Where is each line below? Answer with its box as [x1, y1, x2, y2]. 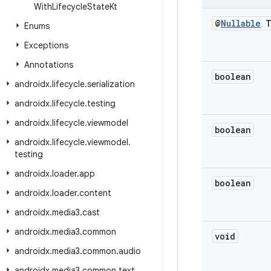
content [79, 188, 111, 198]
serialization [87, 79, 135, 90]
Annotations [24, 59, 73, 70]
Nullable [221, 18, 261, 29]
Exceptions [24, 40, 68, 51]
